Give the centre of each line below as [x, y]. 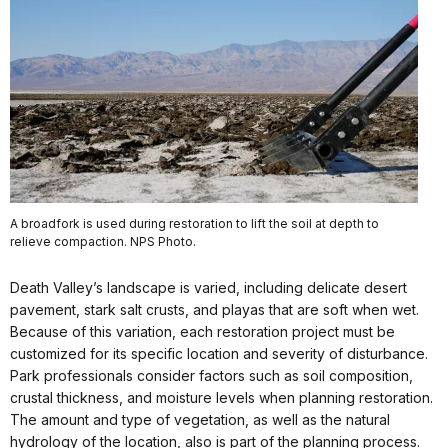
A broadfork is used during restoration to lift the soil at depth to [194, 224]
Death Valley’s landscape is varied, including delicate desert [208, 288]
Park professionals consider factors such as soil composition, [211, 376]
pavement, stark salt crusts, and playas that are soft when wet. [214, 310]
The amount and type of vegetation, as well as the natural [200, 420]
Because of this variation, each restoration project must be [202, 332]
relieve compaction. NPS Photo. [103, 242]
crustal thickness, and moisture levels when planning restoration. [221, 398]
